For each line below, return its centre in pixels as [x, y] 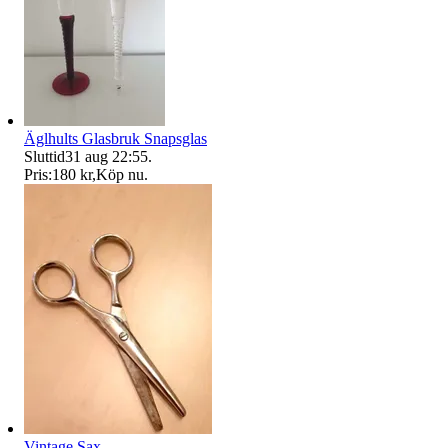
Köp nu [120, 174]
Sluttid [44, 156]
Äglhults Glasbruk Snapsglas [115, 138]
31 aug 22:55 [106, 156]
